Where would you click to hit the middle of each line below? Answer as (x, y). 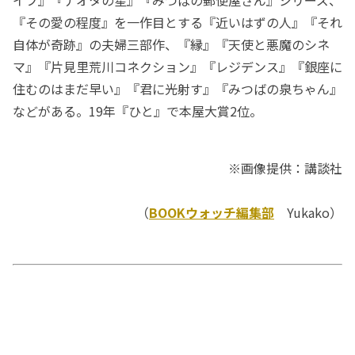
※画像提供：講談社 (285, 168)
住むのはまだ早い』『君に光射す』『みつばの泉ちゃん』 (177, 89)
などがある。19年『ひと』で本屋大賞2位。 (137, 111)
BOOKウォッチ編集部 (212, 213)
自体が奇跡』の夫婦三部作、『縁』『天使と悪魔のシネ (171, 45)
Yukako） (308, 213)
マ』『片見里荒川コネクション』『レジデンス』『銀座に (177, 67)
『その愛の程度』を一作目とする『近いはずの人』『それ (177, 23)
